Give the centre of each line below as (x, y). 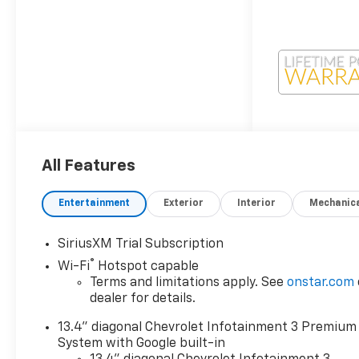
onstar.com (321, 283)
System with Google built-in (142, 344)
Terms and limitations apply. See (189, 283)
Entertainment (95, 204)
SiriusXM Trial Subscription (141, 245)
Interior (257, 204)
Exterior (184, 204)
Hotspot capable (147, 267)
